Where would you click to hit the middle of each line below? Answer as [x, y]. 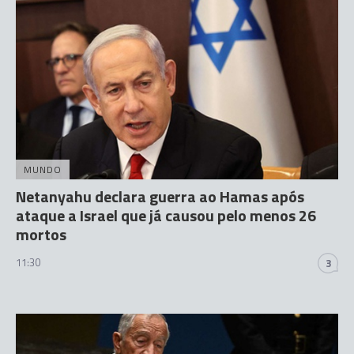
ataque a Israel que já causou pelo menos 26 [166, 215]
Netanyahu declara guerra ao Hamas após [160, 196]
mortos [41, 234]
